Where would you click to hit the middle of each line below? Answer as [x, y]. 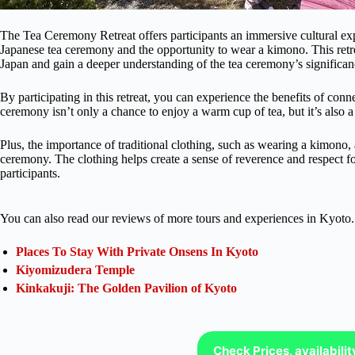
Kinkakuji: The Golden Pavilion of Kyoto [126, 288]
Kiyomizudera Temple [75, 269]
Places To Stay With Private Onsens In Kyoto [137, 251]
